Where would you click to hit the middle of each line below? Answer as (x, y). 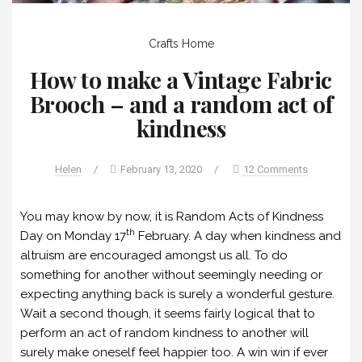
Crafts (163, 43)
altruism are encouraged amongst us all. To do (154, 255)
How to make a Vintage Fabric (181, 79)
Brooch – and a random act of (181, 103)
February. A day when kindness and (238, 236)
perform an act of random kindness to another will (164, 333)
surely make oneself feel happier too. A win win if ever (174, 352)
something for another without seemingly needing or (171, 274)
